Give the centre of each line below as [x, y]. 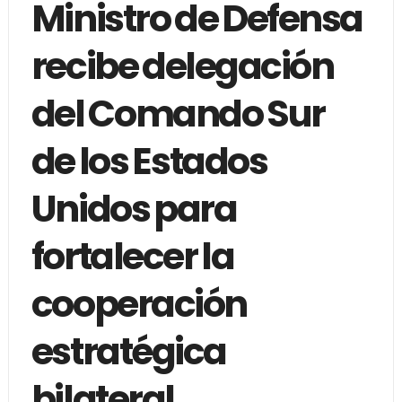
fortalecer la [132, 256]
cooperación [139, 304]
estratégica [128, 351]
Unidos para [134, 209]
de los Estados [149, 161]
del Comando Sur [178, 114]
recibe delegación [182, 66]
